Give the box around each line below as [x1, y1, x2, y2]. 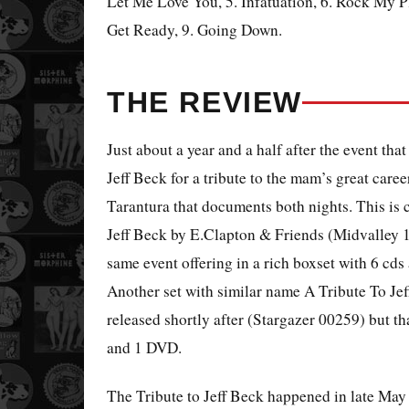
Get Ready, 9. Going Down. [107, 19, 282, 41]
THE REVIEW [107, 86, 302, 120]
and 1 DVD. [107, 337, 182, 359]
